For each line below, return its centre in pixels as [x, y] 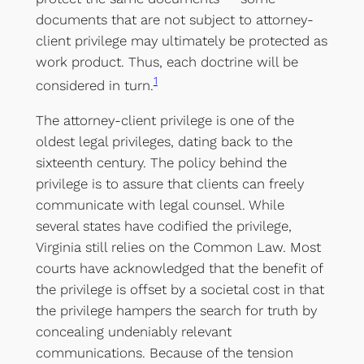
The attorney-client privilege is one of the [165, 120]
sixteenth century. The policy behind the [161, 162]
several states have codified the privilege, [163, 225]
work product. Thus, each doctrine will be [167, 62]
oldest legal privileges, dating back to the [164, 141]
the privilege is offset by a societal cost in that [180, 289]
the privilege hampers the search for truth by [176, 310]
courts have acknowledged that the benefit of [179, 268]
